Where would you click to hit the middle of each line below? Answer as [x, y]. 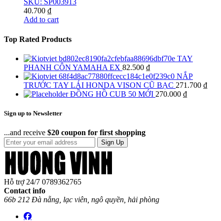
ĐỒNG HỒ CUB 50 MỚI [112, 94]
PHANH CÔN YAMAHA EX [72, 67]
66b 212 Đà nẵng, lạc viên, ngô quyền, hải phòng [82, 200]
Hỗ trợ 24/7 [22, 182]
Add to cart [41, 20]
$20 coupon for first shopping [96, 133]
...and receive [26, 133]
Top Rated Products [38, 39]
